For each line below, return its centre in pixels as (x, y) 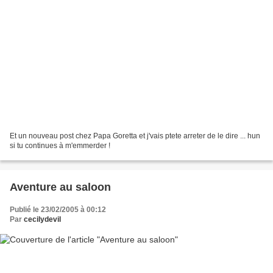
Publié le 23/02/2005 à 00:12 (58, 209)
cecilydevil (42, 219)
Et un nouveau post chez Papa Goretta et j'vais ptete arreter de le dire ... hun (135, 136)
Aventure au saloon (60, 187)
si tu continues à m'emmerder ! (60, 145)
